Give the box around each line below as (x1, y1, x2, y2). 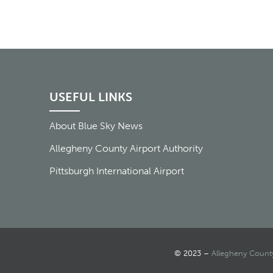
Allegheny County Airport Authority (49, 143, 203, 155)
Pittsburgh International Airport (49, 165, 184, 177)
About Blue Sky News (49, 120, 143, 132)
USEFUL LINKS (49, 90, 132, 105)
